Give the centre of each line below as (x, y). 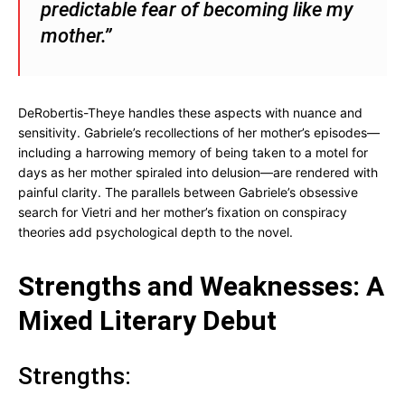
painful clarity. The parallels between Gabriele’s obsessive (188, 192)
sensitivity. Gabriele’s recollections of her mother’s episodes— (199, 132)
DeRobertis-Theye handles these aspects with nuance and (190, 113)
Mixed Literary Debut (147, 320)
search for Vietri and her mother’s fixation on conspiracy (183, 212)
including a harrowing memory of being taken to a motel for (193, 152)
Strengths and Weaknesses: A (201, 286)
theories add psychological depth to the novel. (155, 232)
